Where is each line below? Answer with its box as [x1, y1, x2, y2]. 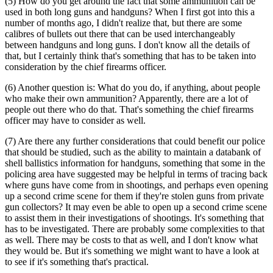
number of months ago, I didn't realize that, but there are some [5, 17, 242, 28]
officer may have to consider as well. [5, 115, 146, 126]
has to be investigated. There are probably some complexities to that [5, 223, 264, 234]
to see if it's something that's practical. [5, 256, 149, 267]
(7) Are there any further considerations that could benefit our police [5, 135, 265, 146]
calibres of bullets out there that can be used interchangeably [5, 28, 235, 39]
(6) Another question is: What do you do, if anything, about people [5, 82, 260, 93]
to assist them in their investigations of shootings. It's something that [5, 212, 264, 223]
